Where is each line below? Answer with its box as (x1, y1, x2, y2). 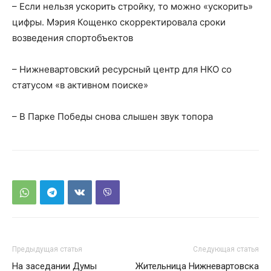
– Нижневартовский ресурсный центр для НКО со (12, 64, 232, 75)
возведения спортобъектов (12, 32, 135, 44)
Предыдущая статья (12, 245, 82, 253)
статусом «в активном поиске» (12, 79, 148, 91)
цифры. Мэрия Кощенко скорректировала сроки (12, 16, 226, 28)
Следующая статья (193, 245, 259, 253)
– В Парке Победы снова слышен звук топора (12, 111, 213, 122)
